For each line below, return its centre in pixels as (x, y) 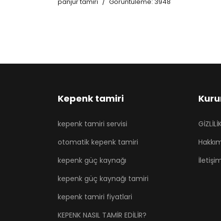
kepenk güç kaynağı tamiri (103, 179)
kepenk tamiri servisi (92, 124)
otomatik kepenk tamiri (98, 142)
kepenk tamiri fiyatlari (95, 197)
